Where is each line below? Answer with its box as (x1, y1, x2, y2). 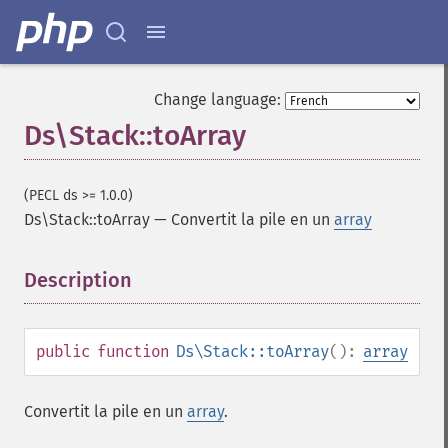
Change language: (154, 90, 281, 109)
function (97, 342, 169, 361)
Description (24, 268, 132, 292)
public (36, 342, 90, 361)
